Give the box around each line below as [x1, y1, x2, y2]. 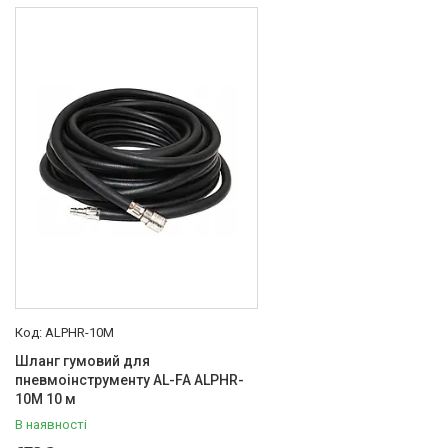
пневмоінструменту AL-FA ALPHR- [15, 371, 244, 388]
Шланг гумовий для [15, 352, 150, 369]
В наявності [15, 416, 87, 432]
